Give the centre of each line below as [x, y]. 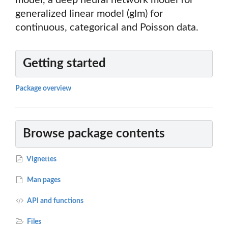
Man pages [43, 180]
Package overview [43, 89]
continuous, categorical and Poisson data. [107, 28]
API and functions [55, 201]
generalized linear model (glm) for [89, 14]
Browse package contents [94, 134]
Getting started [64, 64]
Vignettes [41, 159]
